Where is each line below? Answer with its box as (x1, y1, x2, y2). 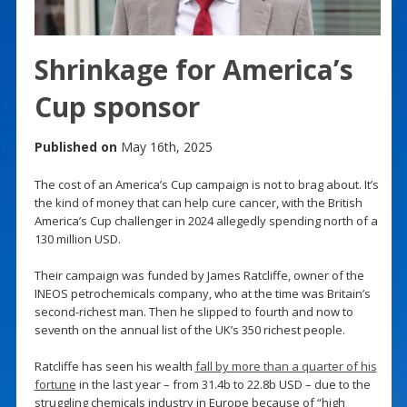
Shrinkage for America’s (34, 50, 353, 88)
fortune (34, 375, 76, 392)
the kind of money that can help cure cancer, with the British (34, 194, 362, 211)
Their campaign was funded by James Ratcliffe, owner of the (34, 266, 364, 283)
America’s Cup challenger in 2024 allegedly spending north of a (34, 212, 378, 229)
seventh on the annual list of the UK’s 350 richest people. (34, 321, 345, 338)
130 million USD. (34, 230, 121, 247)
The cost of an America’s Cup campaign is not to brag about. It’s (34, 175, 379, 193)
